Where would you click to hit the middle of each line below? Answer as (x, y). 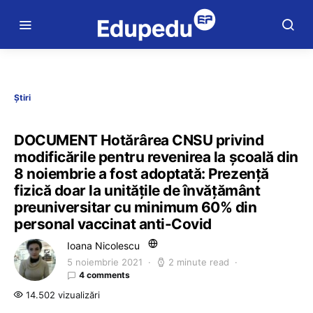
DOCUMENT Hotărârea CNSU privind (139, 140)
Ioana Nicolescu (103, 246)
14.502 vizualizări (61, 295)
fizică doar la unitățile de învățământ (137, 190)
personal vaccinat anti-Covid (113, 224)
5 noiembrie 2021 (105, 262)
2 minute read (199, 262)
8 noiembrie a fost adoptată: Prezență (141, 174)
